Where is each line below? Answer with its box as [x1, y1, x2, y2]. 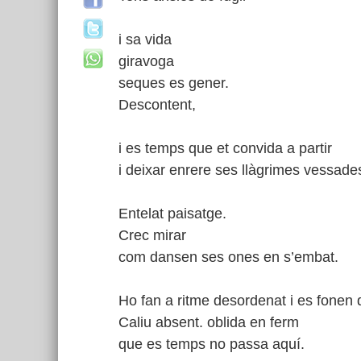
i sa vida [118, 31, 172, 48]
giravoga [118, 53, 174, 69]
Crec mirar [118, 227, 186, 243]
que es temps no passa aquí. [118, 336, 305, 352]
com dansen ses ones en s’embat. [118, 249, 338, 265]
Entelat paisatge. [118, 205, 226, 222]
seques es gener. [118, 75, 229, 91]
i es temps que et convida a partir [118, 140, 332, 156]
